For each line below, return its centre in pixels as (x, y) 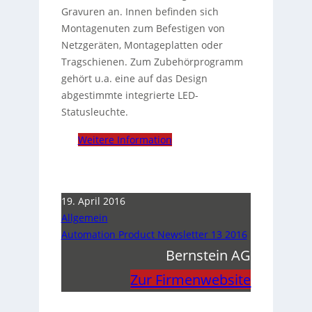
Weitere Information (125, 140)
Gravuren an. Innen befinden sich (140, 12)
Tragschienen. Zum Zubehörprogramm (152, 62)
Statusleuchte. (94, 112)
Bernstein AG (209, 255)
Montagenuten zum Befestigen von (143, 29)
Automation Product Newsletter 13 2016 (154, 235)
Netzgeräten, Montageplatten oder (142, 45)
